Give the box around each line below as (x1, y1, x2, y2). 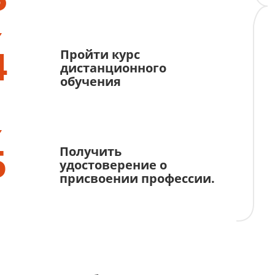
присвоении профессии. (59, 170, 215, 187)
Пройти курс (60, 46, 140, 63)
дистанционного (60, 60, 166, 76)
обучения (60, 73, 121, 90)
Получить (59, 143, 122, 160)
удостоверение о (59, 157, 167, 173)
